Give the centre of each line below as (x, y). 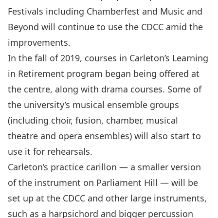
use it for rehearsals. (50, 151)
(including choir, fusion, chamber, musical (93, 120)
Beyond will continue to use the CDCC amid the (105, 27)
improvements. (39, 42)
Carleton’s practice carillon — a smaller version (104, 167)
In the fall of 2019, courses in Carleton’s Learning (108, 58)
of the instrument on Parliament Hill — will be (103, 182)
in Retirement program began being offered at (104, 73)
